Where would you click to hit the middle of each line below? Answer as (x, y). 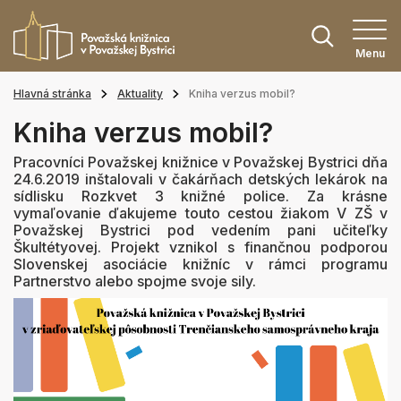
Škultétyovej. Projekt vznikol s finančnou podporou (200, 247)
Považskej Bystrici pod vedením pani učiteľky (200, 230)
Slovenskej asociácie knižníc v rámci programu (200, 264)
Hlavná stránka (52, 94)
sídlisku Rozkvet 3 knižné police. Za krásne (200, 196)
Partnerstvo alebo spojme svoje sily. (135, 281)
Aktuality (140, 94)
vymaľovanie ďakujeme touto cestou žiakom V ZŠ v (200, 213)
